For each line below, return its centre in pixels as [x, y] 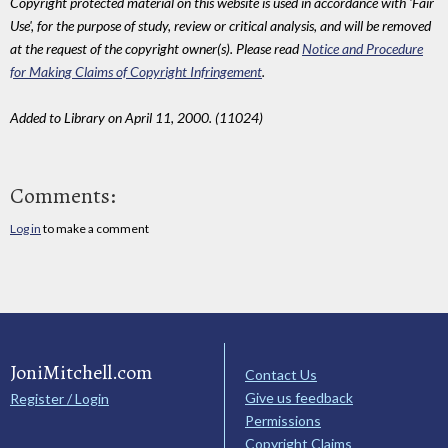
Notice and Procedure [362, 49]
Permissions [283, 420]
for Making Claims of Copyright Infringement [136, 72]
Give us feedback [299, 397]
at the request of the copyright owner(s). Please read [156, 49]
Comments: [63, 195]
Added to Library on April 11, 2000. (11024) [136, 118]
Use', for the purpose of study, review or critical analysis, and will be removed [220, 26]
